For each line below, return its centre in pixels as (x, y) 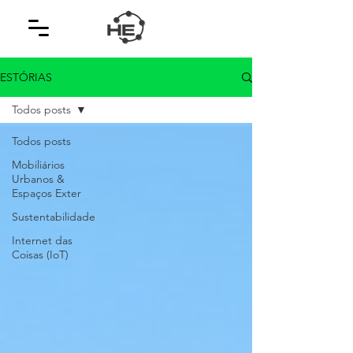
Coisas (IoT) (40, 255)
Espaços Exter (46, 193)
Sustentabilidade (54, 217)
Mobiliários (38, 165)
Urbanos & (38, 179)
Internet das (42, 240)
